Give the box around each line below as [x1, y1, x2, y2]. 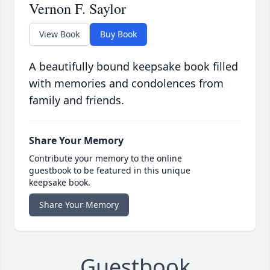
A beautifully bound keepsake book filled [29, 59, 238, 74]
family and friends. [29, 93, 124, 108]
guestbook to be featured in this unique [29, 165, 190, 177]
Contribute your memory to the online [29, 152, 182, 165]
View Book [39, 28, 80, 40]
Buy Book [100, 28, 137, 40]
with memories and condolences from [29, 76, 224, 91]
